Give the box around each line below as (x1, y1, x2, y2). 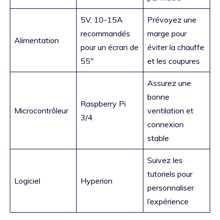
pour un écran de (81, 42, 138, 53)
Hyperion (81, 176, 112, 186)
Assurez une (147, 78, 191, 88)
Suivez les (147, 155, 183, 165)
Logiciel (14, 176, 40, 186)
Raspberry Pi (81, 99, 126, 109)
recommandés (81, 28, 130, 39)
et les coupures (147, 56, 200, 66)
